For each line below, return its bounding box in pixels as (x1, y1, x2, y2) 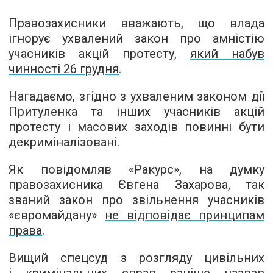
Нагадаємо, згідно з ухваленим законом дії (9, 89, 264, 104)
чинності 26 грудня (9, 62, 119, 76)
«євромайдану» (9, 208, 105, 222)
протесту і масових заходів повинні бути (9, 119, 264, 134)
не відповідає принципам (105, 208, 264, 222)
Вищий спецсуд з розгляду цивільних (9, 250, 264, 265)
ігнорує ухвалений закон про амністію (9, 31, 264, 46)
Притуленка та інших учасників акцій (9, 104, 264, 119)
